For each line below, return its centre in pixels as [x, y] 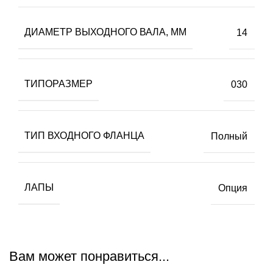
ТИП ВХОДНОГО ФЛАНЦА [84, 136]
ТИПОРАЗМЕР [58, 84]
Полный [229, 136]
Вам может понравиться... [89, 257]
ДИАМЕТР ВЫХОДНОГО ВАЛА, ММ [105, 32]
